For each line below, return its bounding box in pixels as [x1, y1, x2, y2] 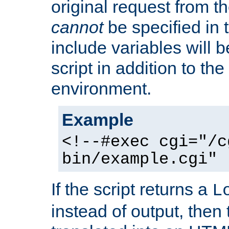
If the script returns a [51, 179, 212, 199]
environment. [51, 79, 151, 99]
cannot [51, 17, 103, 37]
